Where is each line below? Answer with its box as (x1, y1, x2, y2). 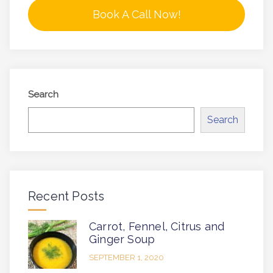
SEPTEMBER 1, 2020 (89, 252, 164, 262)
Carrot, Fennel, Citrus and (89, 219, 225, 233)
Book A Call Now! (92, 7, 181, 21)
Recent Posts (28, 188, 105, 204)
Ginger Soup (89, 232, 155, 246)
